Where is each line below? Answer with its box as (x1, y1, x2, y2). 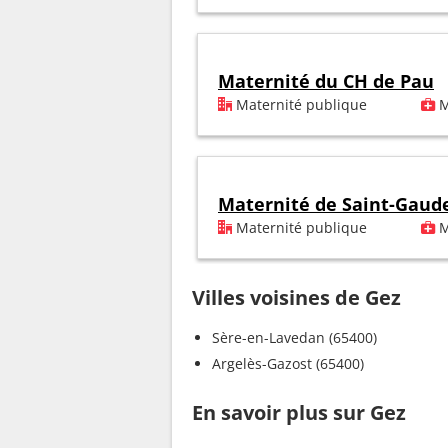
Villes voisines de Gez (192, 284, 401, 312)
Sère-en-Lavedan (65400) (212, 328, 377, 348)
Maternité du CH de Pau (218, 69, 434, 94)
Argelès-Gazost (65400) (212, 354, 364, 374)
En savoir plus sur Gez (192, 399, 406, 427)
